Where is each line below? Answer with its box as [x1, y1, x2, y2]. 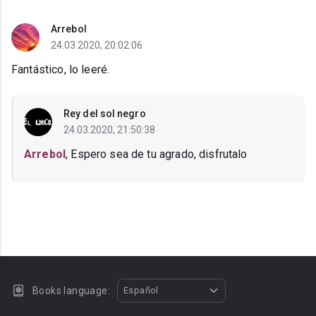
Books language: [32, 285, 110, 296]
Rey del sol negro [63, 108, 146, 120]
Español [123, 285, 159, 296]
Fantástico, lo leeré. [11, 63, 110, 77]
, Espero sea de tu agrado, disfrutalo [66, 147, 248, 162]
